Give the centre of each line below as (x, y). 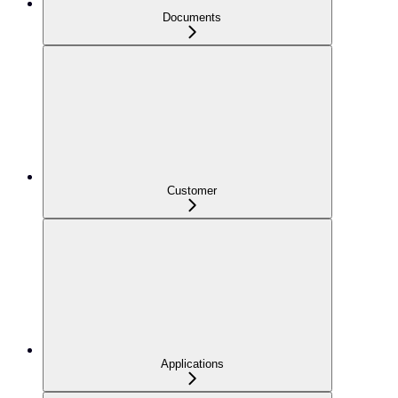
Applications (192, 363)
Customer (192, 190)
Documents (192, 17)
